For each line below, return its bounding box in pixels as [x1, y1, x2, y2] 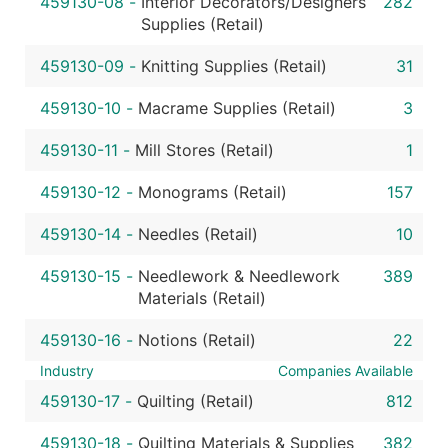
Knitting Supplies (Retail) [141, 56, 327, 76]
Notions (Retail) [138, 330, 256, 350]
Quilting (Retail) [137, 391, 254, 411]
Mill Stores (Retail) [135, 140, 274, 160]
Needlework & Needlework [138, 266, 340, 286]
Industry [40, 362, 94, 379]
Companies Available [278, 362, 413, 379]
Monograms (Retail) [138, 182, 287, 202]
